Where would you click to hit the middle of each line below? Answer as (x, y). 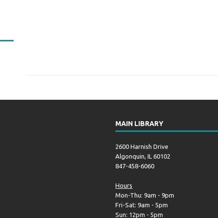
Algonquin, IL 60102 (143, 156)
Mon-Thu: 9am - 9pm (145, 195)
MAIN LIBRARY (140, 124)
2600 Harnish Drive (142, 146)
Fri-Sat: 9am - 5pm (142, 205)
